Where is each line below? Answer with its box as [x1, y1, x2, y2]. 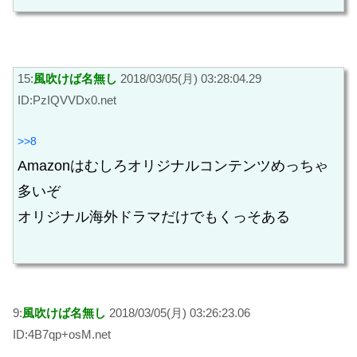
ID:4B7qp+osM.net [13, 327, 111, 341]
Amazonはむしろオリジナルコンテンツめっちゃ [18, 158, 328, 175]
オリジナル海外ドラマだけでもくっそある [18, 209, 290, 226]
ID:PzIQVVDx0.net [18, 92, 116, 107]
